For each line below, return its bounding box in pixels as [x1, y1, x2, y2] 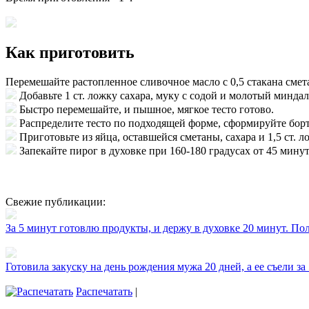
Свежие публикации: [6, 196, 106, 208]
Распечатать [76, 286, 132, 298]
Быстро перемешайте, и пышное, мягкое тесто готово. [19, 103, 274, 116]
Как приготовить [6, 43, 134, 62]
